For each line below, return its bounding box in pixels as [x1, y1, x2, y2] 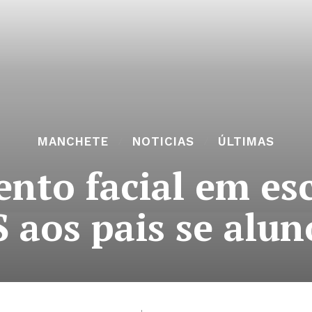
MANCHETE [38, 134, 109, 149]
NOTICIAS [132, 134, 194, 149]
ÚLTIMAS [218, 134, 274, 149]
